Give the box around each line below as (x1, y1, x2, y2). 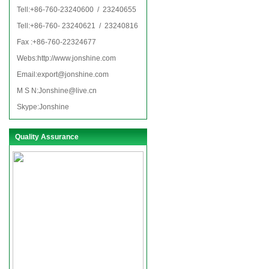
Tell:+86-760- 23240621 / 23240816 (17, 22, 138, 30)
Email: (17, 70, 37, 79)
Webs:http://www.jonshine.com (17, 54, 116, 62)
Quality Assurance (15, 133, 79, 141)
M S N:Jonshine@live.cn (17, 86, 97, 95)
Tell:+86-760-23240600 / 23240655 (17, 5, 136, 14)
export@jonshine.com (37, 70, 109, 79)
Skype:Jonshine (17, 103, 69, 111)
